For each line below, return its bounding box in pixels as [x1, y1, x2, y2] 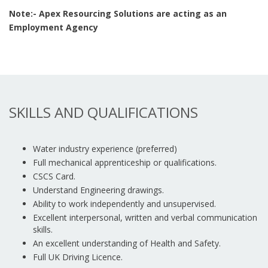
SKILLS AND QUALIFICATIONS [9, 102, 198, 122]
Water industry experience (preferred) [33, 143, 177, 154]
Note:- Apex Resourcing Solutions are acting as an [9, 8, 227, 19]
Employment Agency [9, 22, 98, 33]
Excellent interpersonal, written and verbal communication [33, 212, 257, 223]
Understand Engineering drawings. [33, 184, 164, 196]
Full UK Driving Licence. [33, 251, 123, 263]
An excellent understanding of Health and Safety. [33, 237, 221, 249]
